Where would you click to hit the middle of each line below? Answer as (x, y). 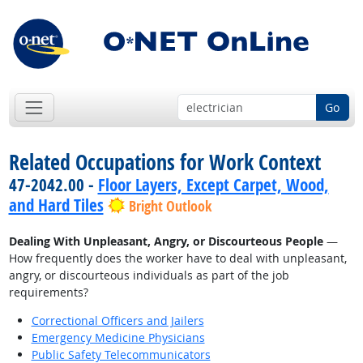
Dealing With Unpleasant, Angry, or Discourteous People (166, 241)
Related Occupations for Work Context (164, 162)
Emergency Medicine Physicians (118, 338)
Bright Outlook (170, 207)
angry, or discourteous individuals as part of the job (149, 275)
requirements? (48, 293)
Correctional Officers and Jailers (117, 321)
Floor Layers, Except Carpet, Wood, (213, 185)
